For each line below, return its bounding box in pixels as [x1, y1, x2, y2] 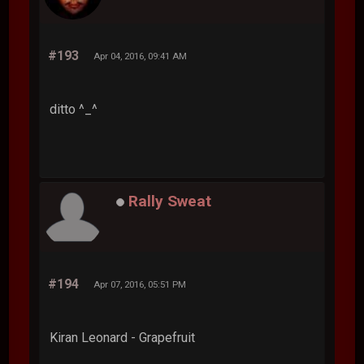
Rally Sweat [128, 191, 212, 210]
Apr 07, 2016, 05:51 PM [93, 278, 187, 290]
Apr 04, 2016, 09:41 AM [93, 50, 188, 62]
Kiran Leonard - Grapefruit [50, 329, 196, 345]
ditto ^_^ [50, 101, 98, 117]
